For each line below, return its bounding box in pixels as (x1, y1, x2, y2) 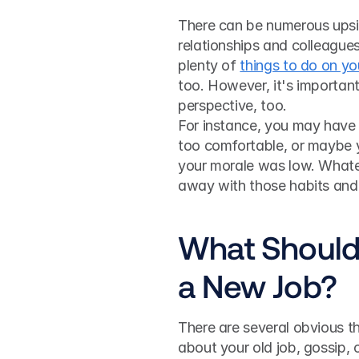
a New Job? (178, 266, 337, 305)
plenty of (178, 57, 240, 74)
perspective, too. (178, 97, 291, 114)
